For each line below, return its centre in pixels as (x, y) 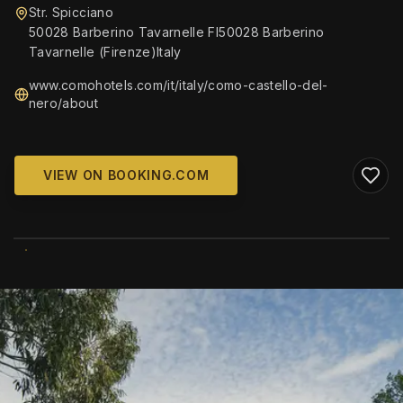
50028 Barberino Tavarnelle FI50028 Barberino (177, 32)
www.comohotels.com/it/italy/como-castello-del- (178, 85)
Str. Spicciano (71, 12)
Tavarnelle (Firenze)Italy (105, 52)
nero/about (63, 103)
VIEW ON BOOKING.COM (126, 175)
